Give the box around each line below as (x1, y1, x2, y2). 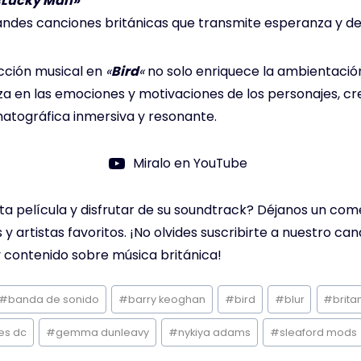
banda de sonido (8, 292, 100, 306)
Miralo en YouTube (133, 155, 247, 172)
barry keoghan (128, 292, 206, 306)
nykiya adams (177, 326, 251, 340)
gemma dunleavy (56, 326, 150, 340)
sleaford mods (279, 326, 357, 340)
